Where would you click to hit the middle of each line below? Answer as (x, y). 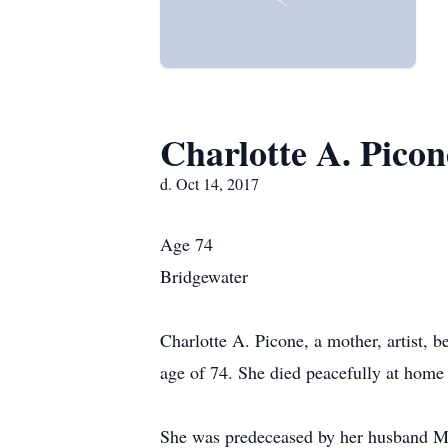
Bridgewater (204, 276)
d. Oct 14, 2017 (209, 183)
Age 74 (186, 244)
